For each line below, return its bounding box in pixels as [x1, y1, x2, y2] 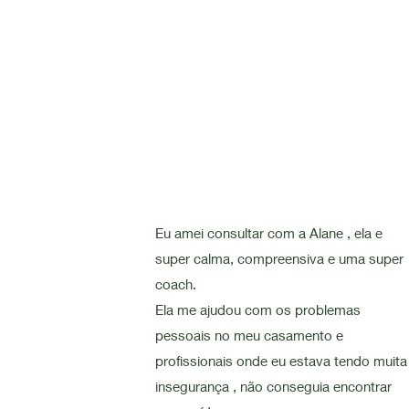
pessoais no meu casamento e [155, 327, 344, 343]
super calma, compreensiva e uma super [155, 250, 404, 267]
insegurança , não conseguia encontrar [155, 378, 393, 394]
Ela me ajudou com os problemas [155, 301, 362, 318]
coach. [155, 276, 197, 292]
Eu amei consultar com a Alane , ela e [155, 225, 383, 241]
